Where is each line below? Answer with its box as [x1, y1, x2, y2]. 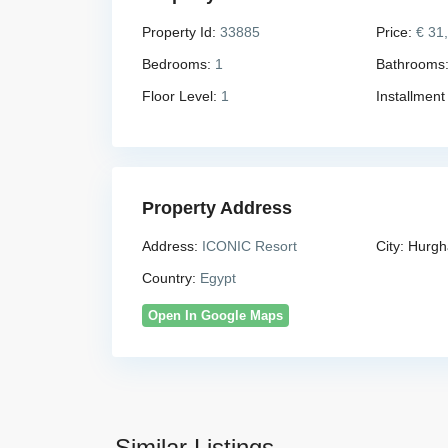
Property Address [142, 197, 292, 218]
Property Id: [142, 23, 216, 40]
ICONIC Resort [198, 237, 297, 254]
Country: [142, 269, 196, 286]
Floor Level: [142, 87, 217, 104]
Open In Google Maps [148, 307, 283, 323]
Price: [375, 23, 412, 40]
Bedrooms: [142, 55, 211, 72]
